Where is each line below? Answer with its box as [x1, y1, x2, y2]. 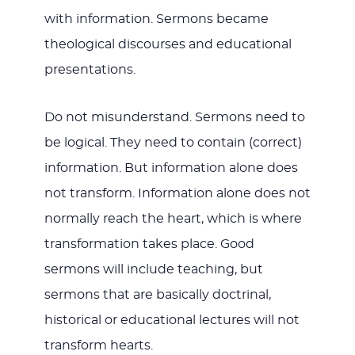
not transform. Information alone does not [44, 187, 311, 200]
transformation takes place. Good [44, 238, 254, 251]
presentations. [44, 63, 136, 77]
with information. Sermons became [44, 13, 269, 26]
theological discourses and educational [44, 38, 292, 52]
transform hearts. [44, 339, 153, 353]
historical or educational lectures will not [44, 314, 300, 327]
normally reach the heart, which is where [44, 212, 302, 226]
